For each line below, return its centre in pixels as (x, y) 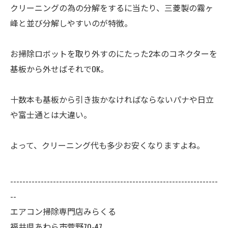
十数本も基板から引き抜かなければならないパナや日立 (112, 99)
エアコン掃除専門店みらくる (63, 211)
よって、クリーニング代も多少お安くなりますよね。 (107, 145)
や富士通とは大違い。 (51, 115)
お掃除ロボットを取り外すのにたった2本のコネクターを (114, 53)
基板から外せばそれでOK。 (59, 69)
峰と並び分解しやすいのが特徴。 (71, 23)
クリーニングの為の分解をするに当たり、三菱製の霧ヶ (112, 8)
